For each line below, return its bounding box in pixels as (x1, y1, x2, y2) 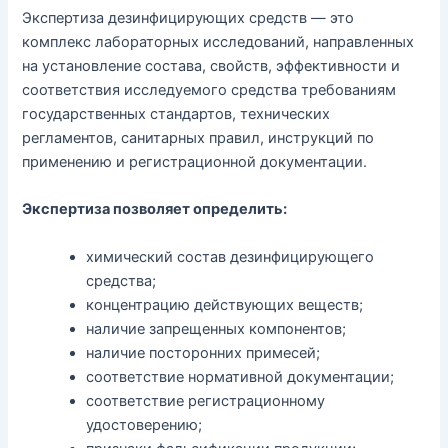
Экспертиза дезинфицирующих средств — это (22, 8, 355, 27)
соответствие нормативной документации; (86, 367, 395, 386)
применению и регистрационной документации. (22, 152, 368, 171)
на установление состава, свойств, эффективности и (22, 56, 401, 75)
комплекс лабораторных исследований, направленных (22, 32, 415, 51)
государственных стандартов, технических (22, 104, 331, 123)
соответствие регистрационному (86, 391, 326, 410)
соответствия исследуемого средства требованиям (22, 80, 397, 99)
